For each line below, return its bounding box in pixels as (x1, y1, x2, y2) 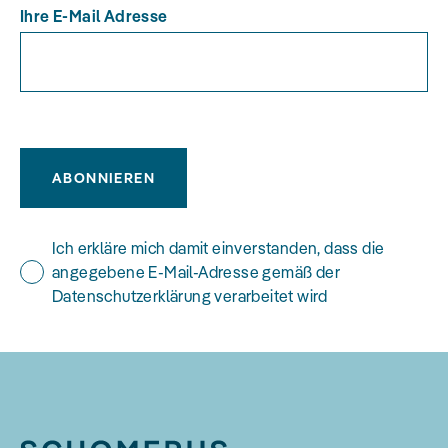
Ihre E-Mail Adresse (20, 5, 168, 26)
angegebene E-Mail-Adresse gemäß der (52, 261, 340, 282)
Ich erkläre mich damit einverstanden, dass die (52, 237, 385, 258)
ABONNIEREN (52, 168, 155, 187)
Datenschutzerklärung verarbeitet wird (52, 285, 328, 306)
